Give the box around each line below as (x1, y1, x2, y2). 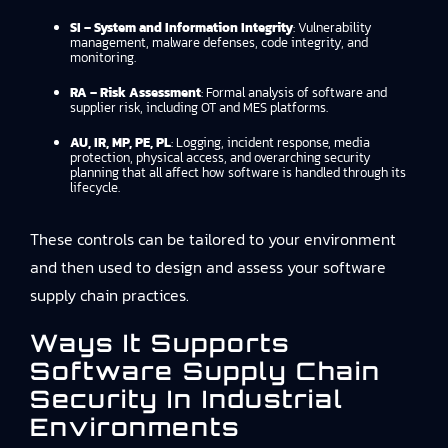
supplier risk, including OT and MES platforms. (70, 98, 328, 117)
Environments (30, 412, 240, 442)
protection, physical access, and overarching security (70, 148, 371, 167)
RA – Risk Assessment (70, 83, 201, 102)
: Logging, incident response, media (171, 133, 370, 152)
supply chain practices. (30, 283, 189, 307)
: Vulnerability (293, 18, 372, 37)
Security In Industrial (30, 384, 344, 414)
